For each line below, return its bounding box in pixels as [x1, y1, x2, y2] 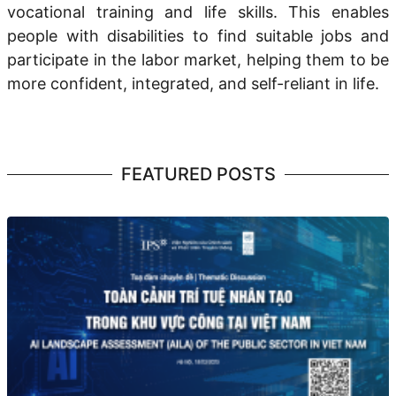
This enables [277, 2, 390, 21]
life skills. [204, 2, 278, 21]
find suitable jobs [217, 26, 353, 45]
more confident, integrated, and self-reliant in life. [7, 73, 379, 93]
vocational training [7, 2, 154, 21]
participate [7, 49, 88, 69]
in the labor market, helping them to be [88, 49, 389, 69]
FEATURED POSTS [120, 163, 276, 185]
